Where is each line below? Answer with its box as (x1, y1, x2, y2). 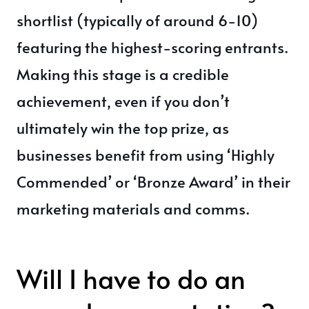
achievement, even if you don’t (17, 90, 230, 111)
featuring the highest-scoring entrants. (17, 37, 288, 57)
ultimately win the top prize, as (17, 117, 229, 138)
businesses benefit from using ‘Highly (17, 144, 275, 165)
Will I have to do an (17, 260, 246, 297)
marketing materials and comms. (17, 198, 250, 219)
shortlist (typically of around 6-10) (17, 10, 258, 30)
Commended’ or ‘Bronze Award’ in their (17, 171, 290, 192)
